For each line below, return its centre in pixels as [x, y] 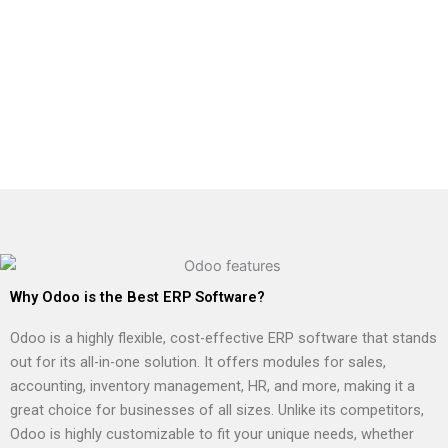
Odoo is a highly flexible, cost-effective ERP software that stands [223, 338]
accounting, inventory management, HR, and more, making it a [212, 386]
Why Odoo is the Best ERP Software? [137, 297]
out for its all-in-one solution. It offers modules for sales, [198, 362]
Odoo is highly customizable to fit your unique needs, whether [212, 434]
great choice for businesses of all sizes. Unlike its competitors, [217, 410]
